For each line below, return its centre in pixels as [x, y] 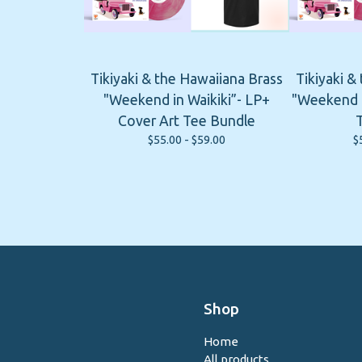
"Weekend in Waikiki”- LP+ [187, 99]
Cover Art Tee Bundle [187, 120]
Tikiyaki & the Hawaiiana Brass [187, 78]
